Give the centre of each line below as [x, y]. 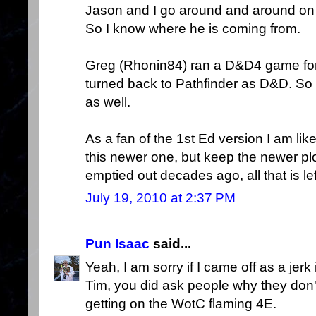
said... [170, 244]
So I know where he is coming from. [193, 29]
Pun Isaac [117, 244]
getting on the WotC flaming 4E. [181, 303]
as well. [108, 102]
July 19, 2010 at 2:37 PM [160, 198]
